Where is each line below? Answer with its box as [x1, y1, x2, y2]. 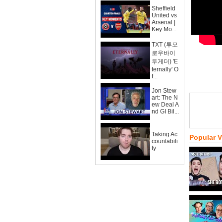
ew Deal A [152, 101, 179, 108]
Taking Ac [152, 131, 177, 138]
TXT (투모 [152, 41, 178, 48]
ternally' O [152, 66, 178, 73]
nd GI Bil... [152, 108, 179, 115]
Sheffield [152, 5, 175, 12]
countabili [152, 138, 178, 145]
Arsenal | [152, 19, 175, 26]
